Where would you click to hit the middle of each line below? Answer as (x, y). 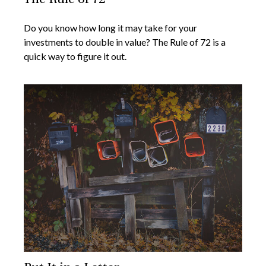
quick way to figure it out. (75, 56)
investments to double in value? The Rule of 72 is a (125, 42)
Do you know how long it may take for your (110, 28)
